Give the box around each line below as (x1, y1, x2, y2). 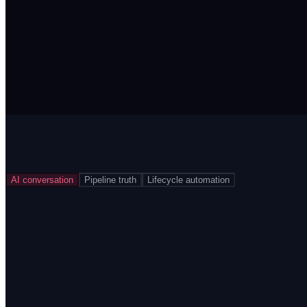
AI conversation (11, 174, 73, 185)
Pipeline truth (84, 174, 136, 185)
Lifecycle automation (147, 174, 230, 185)
